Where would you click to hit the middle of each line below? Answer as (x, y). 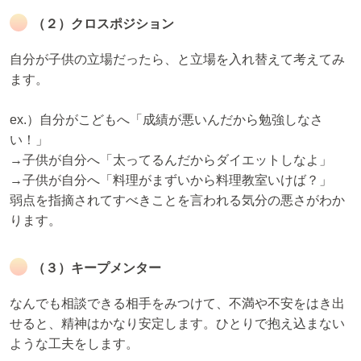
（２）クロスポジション (103, 23)
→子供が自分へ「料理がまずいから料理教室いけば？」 (171, 180)
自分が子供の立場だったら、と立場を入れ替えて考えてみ (177, 59)
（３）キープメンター (97, 268)
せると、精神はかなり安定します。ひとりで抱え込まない (177, 324)
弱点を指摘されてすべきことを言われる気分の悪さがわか (177, 201)
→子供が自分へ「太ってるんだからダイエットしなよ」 (171, 160)
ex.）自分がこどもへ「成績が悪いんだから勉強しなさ (166, 120)
